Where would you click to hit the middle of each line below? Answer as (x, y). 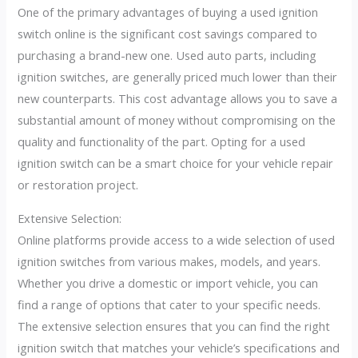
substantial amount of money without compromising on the (177, 120)
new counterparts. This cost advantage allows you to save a (178, 99)
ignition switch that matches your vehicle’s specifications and (179, 347)
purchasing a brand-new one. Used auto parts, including (167, 56)
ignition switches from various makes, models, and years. (169, 261)
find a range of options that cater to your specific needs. (169, 304)
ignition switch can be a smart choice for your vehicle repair (176, 163)
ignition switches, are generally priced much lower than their (178, 77)
